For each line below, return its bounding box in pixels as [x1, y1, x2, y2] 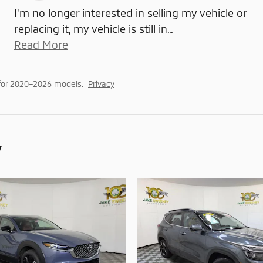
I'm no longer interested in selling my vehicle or [14, 6, 247, 20]
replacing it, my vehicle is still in [14, 22, 167, 36]
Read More [21, 38, 68, 52]
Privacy [88, 79, 114, 89]
